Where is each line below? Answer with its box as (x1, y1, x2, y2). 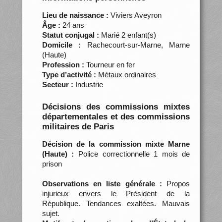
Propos (162, 179, 190, 188)
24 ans (60, 20, 84, 29)
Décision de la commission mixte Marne (42, 139, 190, 148)
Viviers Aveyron (108, 10, 162, 19)
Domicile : (42, 40, 81, 49)
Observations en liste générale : (42, 179, 162, 188)
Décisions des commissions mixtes (42, 102, 190, 111)
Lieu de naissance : (42, 10, 109, 19)
